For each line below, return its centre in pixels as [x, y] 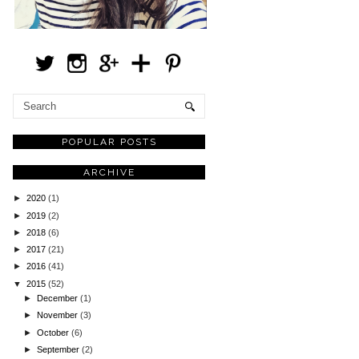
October [54, 332]
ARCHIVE [109, 172]
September [60, 349]
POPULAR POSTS [109, 141]
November [59, 315]
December [59, 298]
